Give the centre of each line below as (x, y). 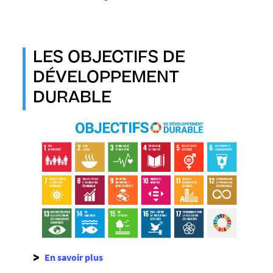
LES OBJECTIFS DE (109, 59)
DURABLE (72, 99)
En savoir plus (74, 257)
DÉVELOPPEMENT (106, 79)
